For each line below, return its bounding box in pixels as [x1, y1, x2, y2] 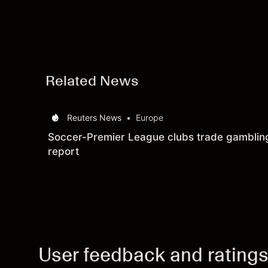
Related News [45, 72, 138, 90]
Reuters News [67, 112, 121, 123]
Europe [136, 112, 163, 123]
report [48, 145, 79, 158]
